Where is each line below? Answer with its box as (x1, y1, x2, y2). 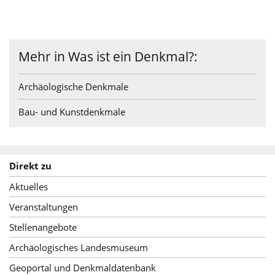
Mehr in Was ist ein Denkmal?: (18, 47, 198, 65)
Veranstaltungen (9, 200, 78, 213)
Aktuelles (9, 180, 48, 193)
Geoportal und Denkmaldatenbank (9, 261, 156, 274)
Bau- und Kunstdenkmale (18, 105, 125, 118)
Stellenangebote (9, 220, 77, 233)
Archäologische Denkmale (18, 80, 128, 93)
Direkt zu (9, 159, 52, 172)
